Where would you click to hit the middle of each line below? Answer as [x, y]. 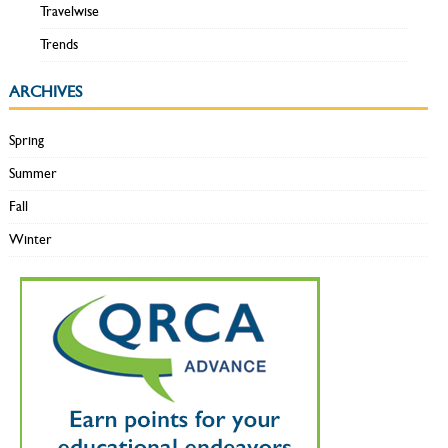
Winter [30, 240]
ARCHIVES [45, 92]
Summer [33, 174]
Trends [59, 45]
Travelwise [69, 12]
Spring [26, 141]
